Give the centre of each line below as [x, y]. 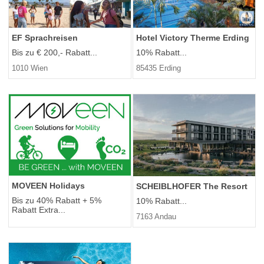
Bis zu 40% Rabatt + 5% [57, 201]
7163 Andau [156, 216]
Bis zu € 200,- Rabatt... [55, 53]
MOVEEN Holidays [48, 186]
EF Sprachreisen [45, 38]
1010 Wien [30, 68]
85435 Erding [159, 68]
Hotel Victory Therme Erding [193, 38]
